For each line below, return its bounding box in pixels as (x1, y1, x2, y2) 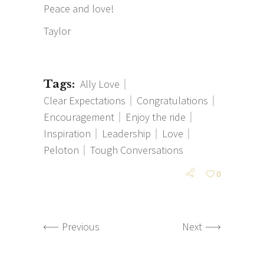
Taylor (44, 24, 71, 38)
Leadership (102, 126, 151, 140)
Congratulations (137, 93, 208, 107)
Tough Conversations (90, 143, 183, 157)
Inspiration (44, 126, 91, 140)
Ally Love (80, 77, 120, 91)
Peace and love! (44, 1, 114, 15)
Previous (62, 220, 100, 234)
